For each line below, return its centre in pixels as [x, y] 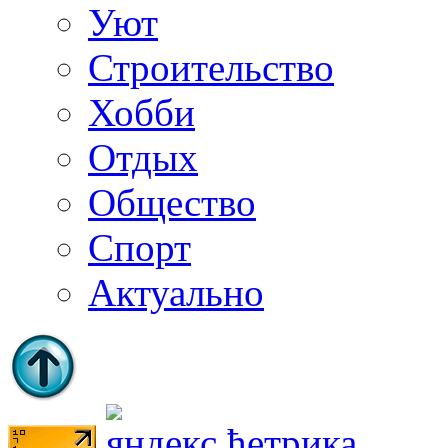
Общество [172, 202]
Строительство [211, 67]
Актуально [176, 292]
